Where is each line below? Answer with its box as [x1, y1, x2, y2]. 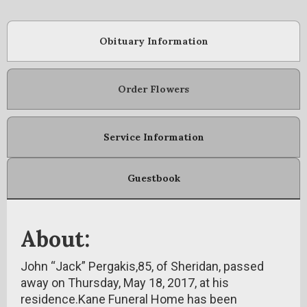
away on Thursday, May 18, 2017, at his [21, 275, 229, 290]
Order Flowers [118, 83, 189, 95]
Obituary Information [99, 35, 208, 47]
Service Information [103, 131, 204, 143]
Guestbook [127, 172, 180, 184]
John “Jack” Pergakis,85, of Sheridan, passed [21, 259, 264, 273]
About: [21, 225, 90, 253]
